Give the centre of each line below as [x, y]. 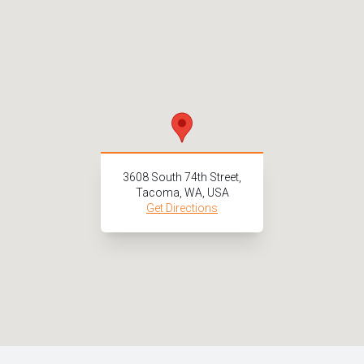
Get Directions [182, 208]
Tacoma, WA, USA [182, 192]
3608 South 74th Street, [182, 177]
